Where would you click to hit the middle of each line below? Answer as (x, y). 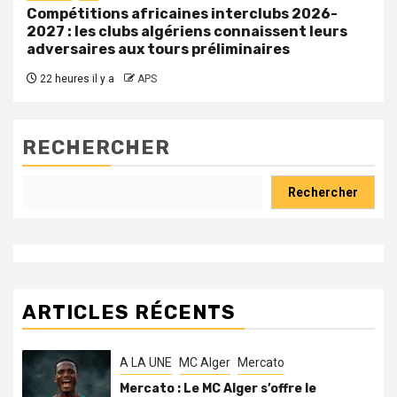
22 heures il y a (76, 78)
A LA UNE (146, 362)
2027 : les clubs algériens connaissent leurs (187, 31)
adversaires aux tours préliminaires (158, 49)
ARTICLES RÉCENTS (129, 312)
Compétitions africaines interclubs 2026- (182, 13)
